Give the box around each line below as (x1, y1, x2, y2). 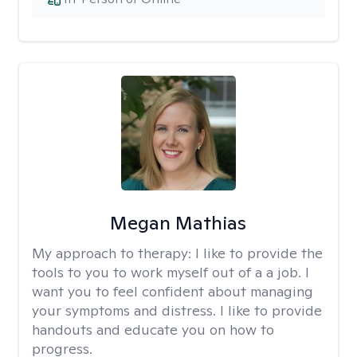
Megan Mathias (110, 210, 247, 235)
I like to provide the (195, 244, 323, 262)
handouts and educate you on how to (32, 320, 274, 339)
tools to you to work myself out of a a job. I (32, 263, 309, 281)
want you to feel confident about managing (32, 282, 313, 300)
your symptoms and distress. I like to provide (32, 301, 322, 320)
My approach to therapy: (32, 244, 195, 262)
